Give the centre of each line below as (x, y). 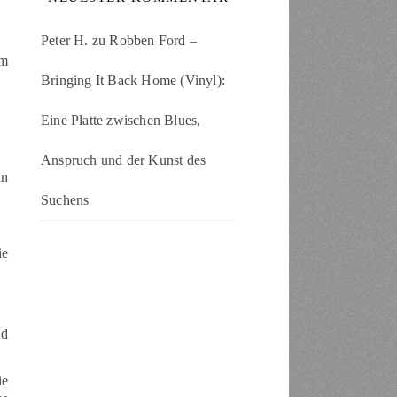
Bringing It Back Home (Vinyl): (133, 80)
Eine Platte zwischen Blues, (121, 120)
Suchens (65, 200)
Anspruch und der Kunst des (124, 160)
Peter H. (65, 40)
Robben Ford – (153, 40)
